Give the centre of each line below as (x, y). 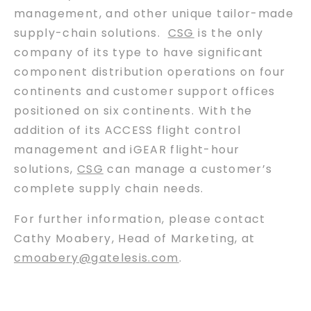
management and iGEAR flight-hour (127, 149)
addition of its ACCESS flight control (127, 130)
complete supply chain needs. (109, 188)
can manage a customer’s (188, 169)
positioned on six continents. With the (133, 110)
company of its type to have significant (139, 52)
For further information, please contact (140, 219)
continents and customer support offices (145, 91)
